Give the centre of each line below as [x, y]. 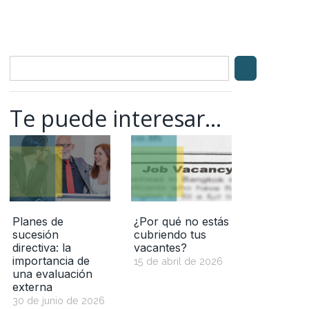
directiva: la [42, 248]
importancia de [51, 261]
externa [32, 287]
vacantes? [160, 248]
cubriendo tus [170, 235]
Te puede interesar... [116, 118]
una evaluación [52, 274]
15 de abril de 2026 [178, 261]
